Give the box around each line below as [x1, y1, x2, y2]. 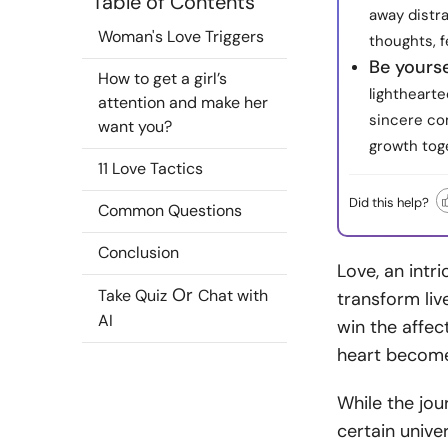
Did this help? [349, 193, 429, 211]
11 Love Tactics [98, 158, 203, 179]
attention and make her [98, 92, 268, 113]
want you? [98, 116, 172, 137]
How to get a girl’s [98, 68, 227, 89]
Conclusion [98, 242, 179, 263]
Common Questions [98, 200, 242, 221]
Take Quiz [98, 285, 167, 306]
